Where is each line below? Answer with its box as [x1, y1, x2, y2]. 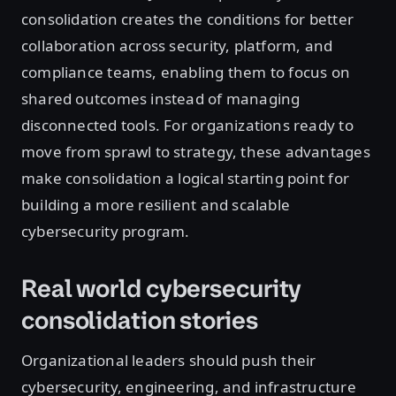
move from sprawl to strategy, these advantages [21, 141, 370, 163]
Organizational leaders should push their [21, 350, 316, 371]
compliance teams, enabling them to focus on [21, 62, 351, 83]
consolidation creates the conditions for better [21, 9, 354, 30]
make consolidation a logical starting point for [21, 168, 349, 189]
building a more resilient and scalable [21, 194, 291, 216]
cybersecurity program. [21, 221, 190, 242]
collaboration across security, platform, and [21, 35, 333, 57]
